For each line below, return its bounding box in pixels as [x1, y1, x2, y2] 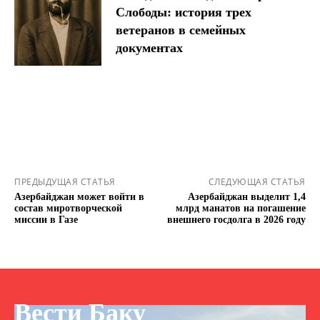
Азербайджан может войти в [14, 191, 144, 203]
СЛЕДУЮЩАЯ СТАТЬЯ [208, 176, 306, 189]
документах [116, 41, 184, 56]
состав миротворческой [14, 203, 122, 214]
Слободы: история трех [116, 5, 252, 20]
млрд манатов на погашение [175, 203, 306, 214]
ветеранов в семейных [116, 23, 246, 38]
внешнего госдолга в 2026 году [166, 214, 306, 226]
